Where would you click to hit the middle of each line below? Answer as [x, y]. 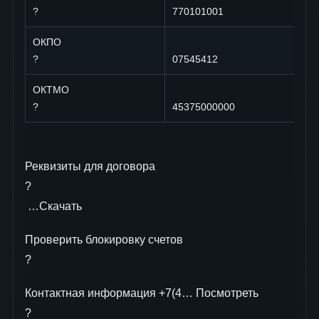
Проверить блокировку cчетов [105, 239]
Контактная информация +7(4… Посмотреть [142, 293]
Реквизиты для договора [91, 166]
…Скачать [53, 206]
